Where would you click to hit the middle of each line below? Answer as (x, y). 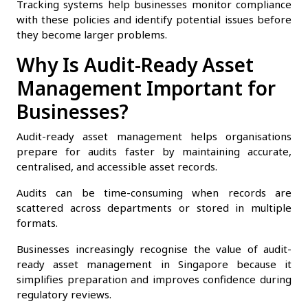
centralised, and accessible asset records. (117, 166)
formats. (37, 222)
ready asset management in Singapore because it (154, 264)
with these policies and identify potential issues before (154, 19)
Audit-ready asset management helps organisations (154, 136)
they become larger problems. (92, 34)
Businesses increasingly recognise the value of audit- (154, 249)
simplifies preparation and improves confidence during (154, 279)
